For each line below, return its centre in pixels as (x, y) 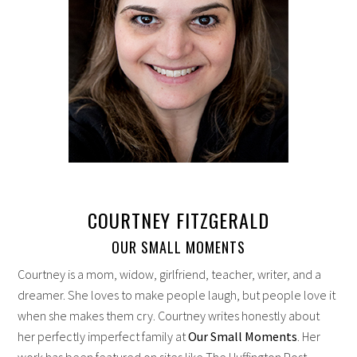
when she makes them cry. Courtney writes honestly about (169, 315)
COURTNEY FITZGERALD (178, 220)
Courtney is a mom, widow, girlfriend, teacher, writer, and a (170, 274)
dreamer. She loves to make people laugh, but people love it (177, 294)
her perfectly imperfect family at (103, 336)
